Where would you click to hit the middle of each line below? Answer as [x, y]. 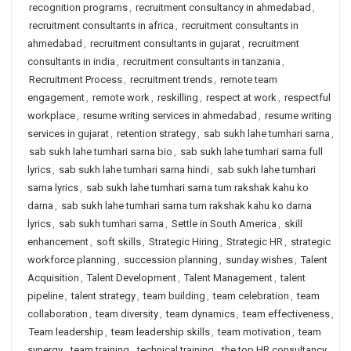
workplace [51, 116]
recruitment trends [171, 80]
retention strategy [156, 134]
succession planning [171, 260]
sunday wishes [259, 260]
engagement [56, 98]
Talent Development [132, 278]
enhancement [58, 242]
